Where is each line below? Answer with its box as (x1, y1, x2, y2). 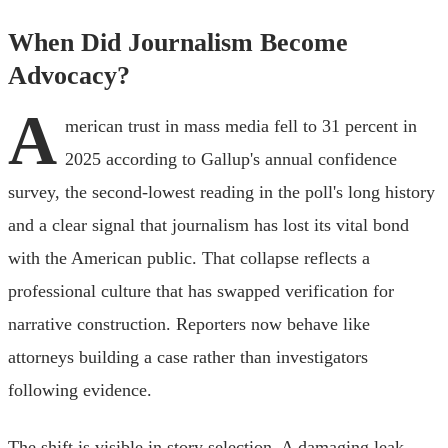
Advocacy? (8, 60, 130, 90)
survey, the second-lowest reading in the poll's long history (8, 181, 435, 202)
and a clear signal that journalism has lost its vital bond (8, 214, 409, 235)
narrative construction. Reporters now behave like (8, 313, 370, 334)
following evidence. (8, 379, 152, 400)
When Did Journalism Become (8, 27, 348, 57)
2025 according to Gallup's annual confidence (65, 148, 397, 169)
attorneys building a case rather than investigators (8, 346, 368, 367)
